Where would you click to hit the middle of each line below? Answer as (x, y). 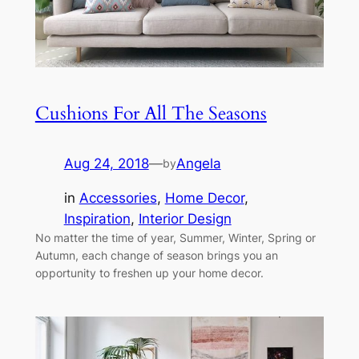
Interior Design (185, 218)
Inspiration (97, 218)
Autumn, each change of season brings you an (156, 255)
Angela (198, 163)
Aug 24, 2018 (106, 163)
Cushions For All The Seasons (151, 113)
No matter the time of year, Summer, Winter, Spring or (175, 237)
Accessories (118, 198)
